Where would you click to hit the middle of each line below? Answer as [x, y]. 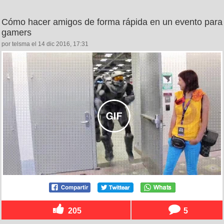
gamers [16, 33]
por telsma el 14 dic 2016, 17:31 [45, 44]
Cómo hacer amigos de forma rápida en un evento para [112, 22]
